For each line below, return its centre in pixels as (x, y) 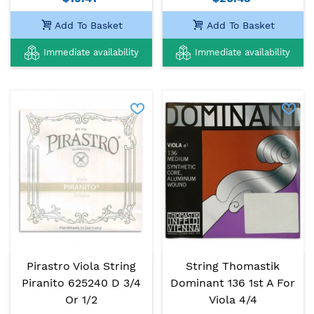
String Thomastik (233, 266)
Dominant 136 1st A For (233, 283)
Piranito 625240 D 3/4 (81, 283)
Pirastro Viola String (81, 266)
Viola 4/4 (233, 300)
